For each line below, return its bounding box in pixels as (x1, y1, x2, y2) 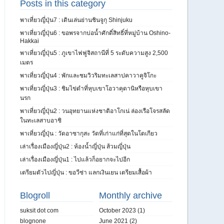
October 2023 (99, 207, 136, 214)
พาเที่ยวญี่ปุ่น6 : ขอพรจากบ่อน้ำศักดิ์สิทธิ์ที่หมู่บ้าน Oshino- (20, 29, 170, 36)
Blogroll (20, 190, 50, 200)
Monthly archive (99, 190, 162, 200)
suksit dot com (20, 207, 58, 214)
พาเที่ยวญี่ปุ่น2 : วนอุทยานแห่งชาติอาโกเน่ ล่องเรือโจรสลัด (20, 107, 170, 114)
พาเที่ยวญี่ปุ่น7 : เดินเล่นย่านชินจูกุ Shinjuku (20, 16, 132, 23)
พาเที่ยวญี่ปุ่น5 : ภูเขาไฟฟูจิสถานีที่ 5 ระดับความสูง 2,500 (20, 49, 168, 56)
